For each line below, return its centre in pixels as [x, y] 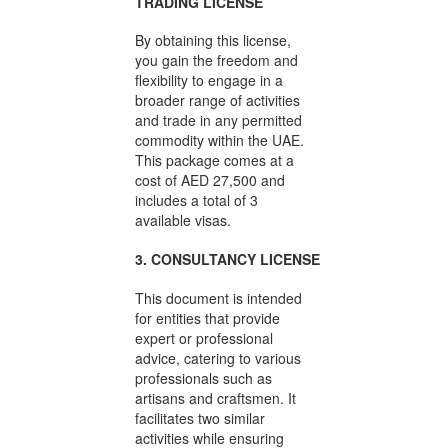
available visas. [183, 220]
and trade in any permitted [218, 120]
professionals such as [203, 377]
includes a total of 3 [196, 200]
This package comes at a [214, 160]
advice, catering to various [218, 357]
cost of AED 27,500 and [210, 180]
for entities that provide [207, 317]
